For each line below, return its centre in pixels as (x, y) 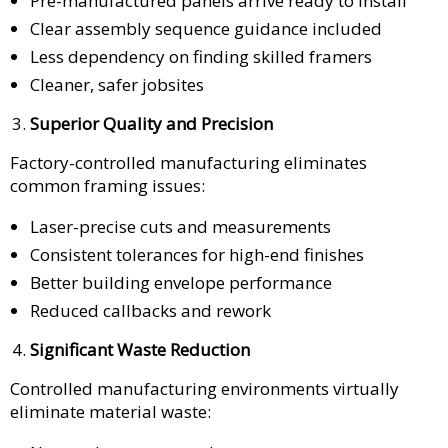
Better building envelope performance (181, 282)
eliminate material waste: (110, 411)
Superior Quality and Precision (151, 123)
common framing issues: (107, 185)
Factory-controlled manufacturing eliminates (188, 162)
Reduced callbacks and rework (150, 310)
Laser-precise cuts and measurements (180, 226)
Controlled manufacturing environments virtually (204, 388)
